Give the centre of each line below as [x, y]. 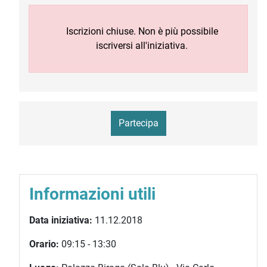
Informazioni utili [92, 194]
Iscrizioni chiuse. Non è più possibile [142, 31]
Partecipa [138, 123]
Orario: [44, 244]
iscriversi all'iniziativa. [142, 45]
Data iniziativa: [61, 220]
